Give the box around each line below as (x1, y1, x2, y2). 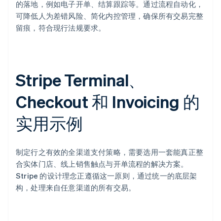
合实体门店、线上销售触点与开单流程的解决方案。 (16, 159, 188, 169)
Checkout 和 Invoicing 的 (16, 91, 200, 112)
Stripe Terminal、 (16, 69, 146, 91)
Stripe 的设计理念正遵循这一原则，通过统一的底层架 (16, 171, 197, 181)
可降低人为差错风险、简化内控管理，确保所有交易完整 (16, 11, 204, 21)
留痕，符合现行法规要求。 (16, 23, 106, 33)
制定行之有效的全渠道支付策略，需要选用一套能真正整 (16, 147, 204, 157)
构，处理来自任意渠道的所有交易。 (16, 183, 136, 193)
